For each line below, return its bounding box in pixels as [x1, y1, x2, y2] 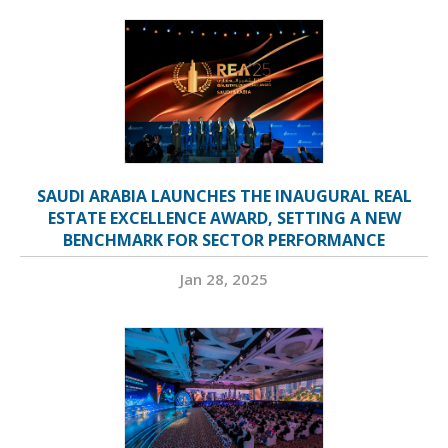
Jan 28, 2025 [180, 269, 268, 290]
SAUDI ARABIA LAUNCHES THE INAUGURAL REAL [36, 185, 412, 208]
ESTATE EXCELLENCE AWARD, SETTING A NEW [47, 207, 401, 230]
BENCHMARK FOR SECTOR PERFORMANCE [63, 229, 385, 252]
